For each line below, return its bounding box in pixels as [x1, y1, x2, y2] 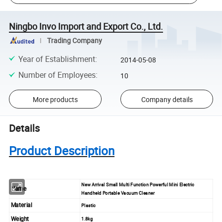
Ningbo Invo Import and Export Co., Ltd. [9, 20, 164, 32]
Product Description [9, 142, 115, 159]
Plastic [81, 202, 96, 209]
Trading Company [47, 36, 102, 45]
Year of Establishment [18, 53, 95, 64]
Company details [141, 94, 193, 104]
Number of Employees [18, 69, 96, 80]
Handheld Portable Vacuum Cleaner [81, 189, 155, 196]
